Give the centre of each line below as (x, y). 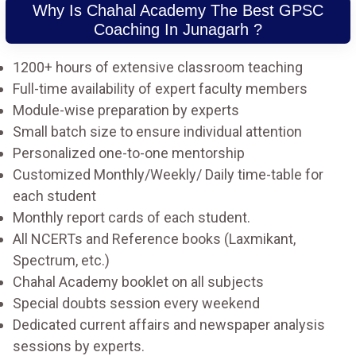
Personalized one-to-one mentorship (129, 153)
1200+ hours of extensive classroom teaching (158, 67)
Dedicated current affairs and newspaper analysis (169, 324)
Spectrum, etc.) (61, 260)
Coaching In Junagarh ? (178, 29)
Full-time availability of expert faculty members (160, 88)
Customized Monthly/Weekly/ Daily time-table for (168, 174)
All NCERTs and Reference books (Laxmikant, (154, 238)
